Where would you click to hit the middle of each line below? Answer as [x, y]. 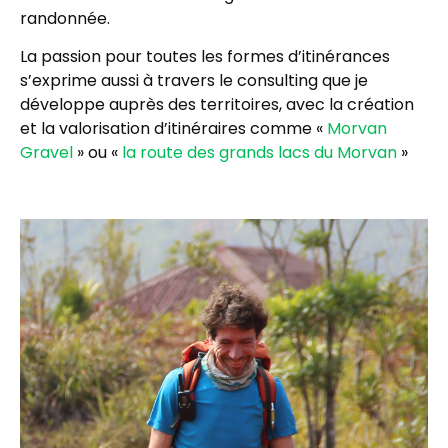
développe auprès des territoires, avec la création [217, 104]
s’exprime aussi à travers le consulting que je [194, 80]
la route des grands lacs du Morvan [259, 152]
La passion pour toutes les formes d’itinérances [205, 56]
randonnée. [65, 18]
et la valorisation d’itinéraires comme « [173, 128]
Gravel [46, 152]
